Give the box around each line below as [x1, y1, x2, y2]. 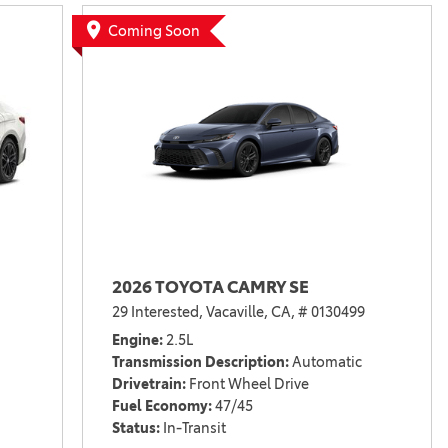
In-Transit [162, 418, 226, 437]
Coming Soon [107, 22, 200, 40]
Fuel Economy [111, 396, 208, 415]
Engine [111, 330, 159, 349]
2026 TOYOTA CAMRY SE [111, 276, 309, 297]
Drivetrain [111, 374, 182, 393]
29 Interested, [111, 302, 203, 321]
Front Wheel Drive [188, 374, 309, 393]
